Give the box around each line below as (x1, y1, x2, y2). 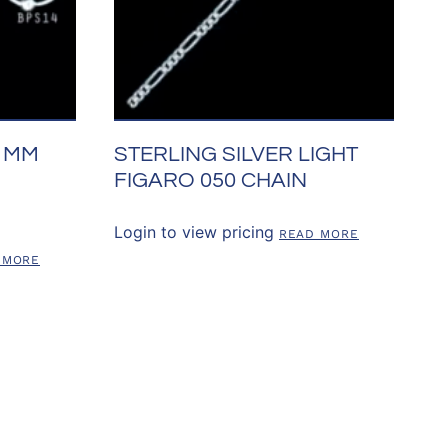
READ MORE (278, 226, 359, 241)
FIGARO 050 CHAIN (113, 168, 307, 192)
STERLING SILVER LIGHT (113, 142, 358, 166)
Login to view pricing (113, 221, 274, 242)
